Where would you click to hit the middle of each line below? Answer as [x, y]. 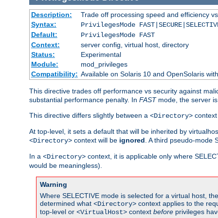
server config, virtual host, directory [135, 45]
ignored [132, 140]
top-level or [58, 211]
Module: [45, 64]
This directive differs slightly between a [90, 115]
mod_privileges [104, 64]
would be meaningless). [66, 165]
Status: [43, 54]
